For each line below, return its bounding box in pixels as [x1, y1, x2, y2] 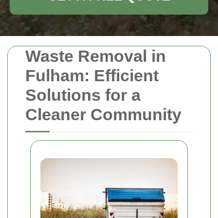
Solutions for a [25, 86, 141, 104]
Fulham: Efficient [25, 66, 159, 85]
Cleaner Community [25, 105, 182, 124]
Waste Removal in [25, 47, 166, 65]
